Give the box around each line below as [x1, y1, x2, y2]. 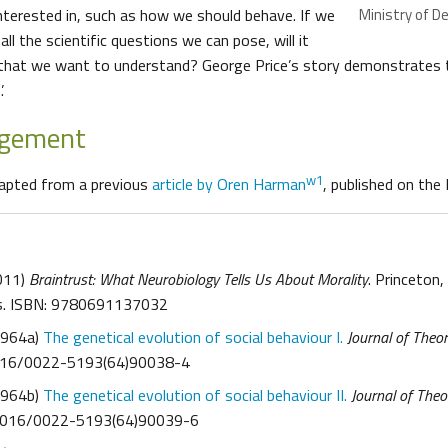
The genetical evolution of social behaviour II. [43, 383, 347, 407]
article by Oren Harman [152, 172, 306, 196]
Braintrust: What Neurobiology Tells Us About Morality [29, 267, 368, 291]
